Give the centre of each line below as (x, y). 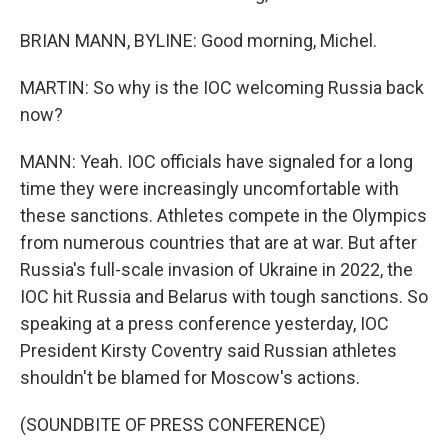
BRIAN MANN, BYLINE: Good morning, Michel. (198, 40)
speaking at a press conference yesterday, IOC (204, 323)
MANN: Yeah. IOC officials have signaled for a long (216, 161)
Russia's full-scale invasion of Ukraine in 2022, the (216, 269)
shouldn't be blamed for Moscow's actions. (190, 377)
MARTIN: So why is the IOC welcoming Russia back (222, 87)
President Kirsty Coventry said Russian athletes (208, 350)
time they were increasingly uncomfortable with (209, 188)
